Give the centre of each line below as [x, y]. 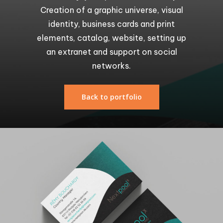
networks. [111, 66]
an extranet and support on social [111, 52]
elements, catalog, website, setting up [111, 38]
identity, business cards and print [111, 24]
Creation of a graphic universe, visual [111, 10]
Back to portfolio [111, 97]
